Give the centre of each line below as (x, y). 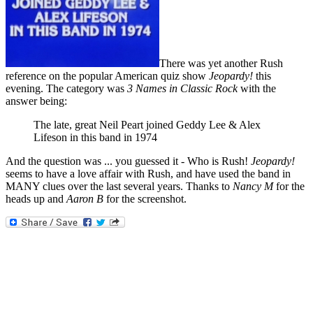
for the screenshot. (145, 199)
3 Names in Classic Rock (182, 89)
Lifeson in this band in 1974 (95, 138)
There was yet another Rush (221, 64)
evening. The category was (66, 89)
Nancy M (253, 187)
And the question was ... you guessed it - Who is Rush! (128, 161)
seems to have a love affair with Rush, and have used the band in (148, 174)
